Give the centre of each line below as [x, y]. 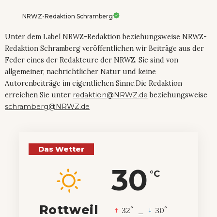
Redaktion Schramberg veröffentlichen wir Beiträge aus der [104, 48]
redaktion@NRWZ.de [110, 95]
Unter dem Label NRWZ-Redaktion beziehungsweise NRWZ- [106, 37]
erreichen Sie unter [39, 95]
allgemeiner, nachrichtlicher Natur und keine [80, 71]
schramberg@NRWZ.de [47, 106]
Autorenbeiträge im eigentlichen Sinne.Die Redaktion [93, 83]
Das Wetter [61, 149]
